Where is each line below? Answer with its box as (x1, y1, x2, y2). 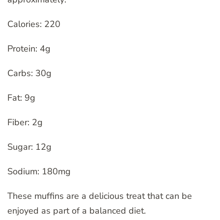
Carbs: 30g (7, 67, 52, 80)
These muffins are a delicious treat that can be (7, 190, 192, 202)
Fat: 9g (7, 92, 35, 104)
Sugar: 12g (7, 141, 52, 153)
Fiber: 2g (7, 116, 43, 129)
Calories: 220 (7, 18, 60, 30)
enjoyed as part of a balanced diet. (7, 205, 146, 217)
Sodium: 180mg (7, 165, 71, 178)
